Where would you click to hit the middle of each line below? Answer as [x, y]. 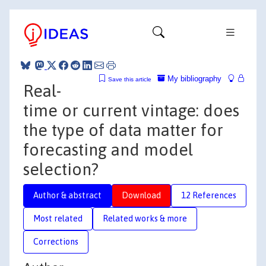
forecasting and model [108, 149]
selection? [61, 169]
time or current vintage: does [131, 110]
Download [141, 195]
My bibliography [193, 78]
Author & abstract [67, 195]
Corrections [56, 241]
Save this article [130, 79]
